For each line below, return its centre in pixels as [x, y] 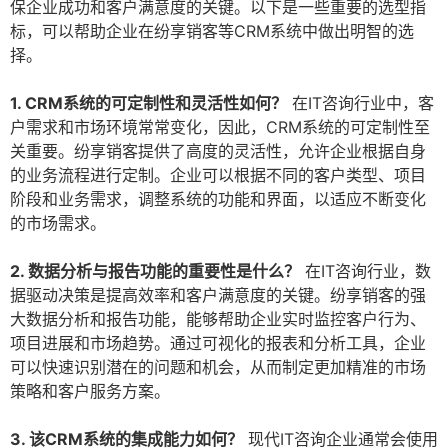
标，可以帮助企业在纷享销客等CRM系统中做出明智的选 [212, 31]
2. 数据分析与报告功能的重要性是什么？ [155, 271]
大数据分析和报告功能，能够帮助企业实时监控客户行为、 [218, 319]
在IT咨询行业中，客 [360, 103]
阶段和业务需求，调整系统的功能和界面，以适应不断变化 [218, 199]
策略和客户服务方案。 [90, 391]
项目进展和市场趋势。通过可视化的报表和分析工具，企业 [218, 343]
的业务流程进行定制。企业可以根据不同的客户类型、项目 [218, 175]
